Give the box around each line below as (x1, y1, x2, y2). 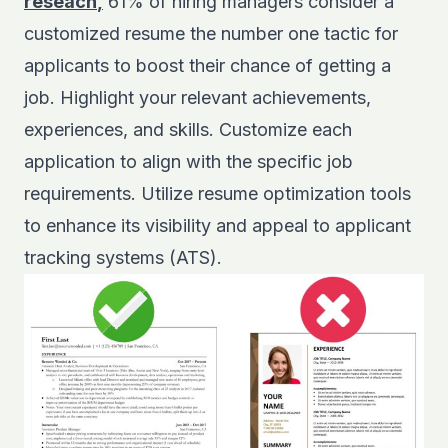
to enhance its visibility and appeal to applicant (24, 215, 411, 236)
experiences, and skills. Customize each (24, 119, 352, 140)
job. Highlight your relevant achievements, (24, 87, 371, 108)
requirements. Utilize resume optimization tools (24, 183, 411, 204)
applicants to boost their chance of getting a (24, 55, 391, 76)
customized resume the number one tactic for (24, 23, 398, 44)
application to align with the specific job (24, 151, 353, 172)
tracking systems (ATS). (24, 247, 222, 268)
